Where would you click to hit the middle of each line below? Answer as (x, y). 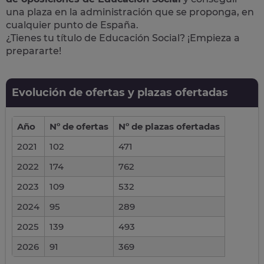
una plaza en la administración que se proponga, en (130, 12)
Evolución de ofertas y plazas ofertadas (120, 93)
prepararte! (34, 51)
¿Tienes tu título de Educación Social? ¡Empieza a (123, 38)
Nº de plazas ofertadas (169, 126)
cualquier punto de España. (72, 25)
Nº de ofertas (79, 126)
